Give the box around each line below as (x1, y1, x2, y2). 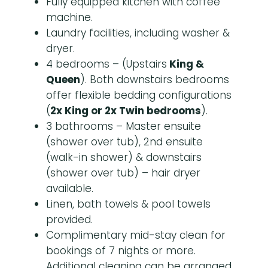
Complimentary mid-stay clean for (46, 228, 226, 243)
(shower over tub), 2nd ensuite (46, 135, 203, 150)
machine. (46, 10, 93, 25)
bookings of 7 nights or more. (46, 243, 196, 258)
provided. (46, 212, 93, 227)
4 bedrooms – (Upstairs (46, 57, 167, 72)
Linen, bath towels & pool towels (46, 197, 211, 212)
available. (46, 181, 93, 196)
